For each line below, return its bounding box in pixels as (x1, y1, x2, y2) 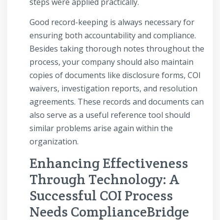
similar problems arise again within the (29, 123, 173, 134)
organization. (29, 136, 81, 147)
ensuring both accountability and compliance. (29, 30, 196, 41)
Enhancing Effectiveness (29, 154, 188, 172)
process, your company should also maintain (29, 56, 193, 68)
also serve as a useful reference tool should (29, 110, 190, 121)
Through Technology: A (29, 170, 179, 189)
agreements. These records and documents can (29, 96, 204, 108)
